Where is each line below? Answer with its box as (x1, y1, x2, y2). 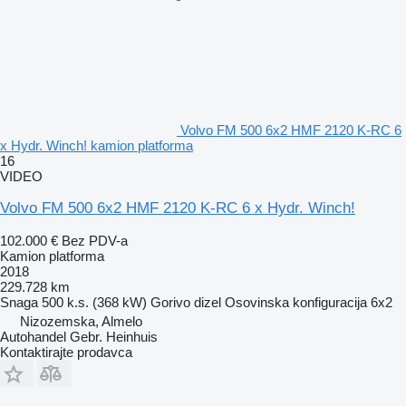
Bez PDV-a (62, 232, 128, 248)
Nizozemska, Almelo (20, 313, 142, 329)
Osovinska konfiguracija (225, 294, 367, 310)
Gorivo (150, 294, 190, 310)
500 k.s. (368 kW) (42, 294, 147, 310)
